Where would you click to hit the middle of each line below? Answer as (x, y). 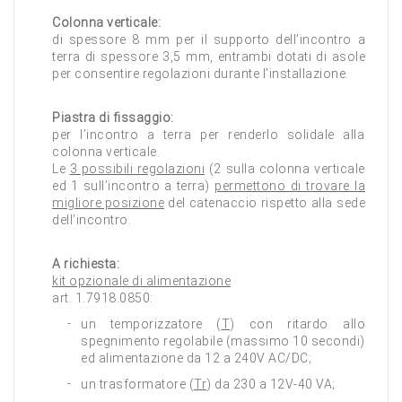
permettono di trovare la (290, 186)
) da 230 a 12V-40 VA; (271, 384)
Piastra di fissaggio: (113, 118)
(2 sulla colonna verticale (285, 169)
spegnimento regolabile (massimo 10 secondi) (223, 341)
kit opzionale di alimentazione (141, 281)
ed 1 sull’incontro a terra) (133, 186)
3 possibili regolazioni (137, 169)
